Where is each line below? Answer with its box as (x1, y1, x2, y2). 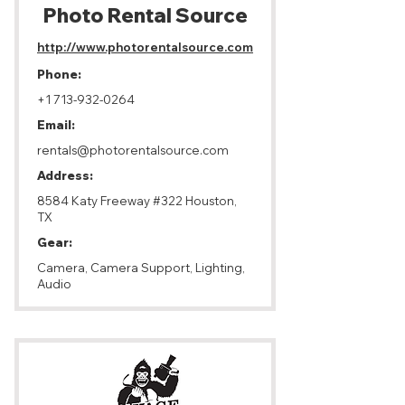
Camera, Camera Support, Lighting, (36, 260, 245, 275)
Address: (36, 168, 93, 183)
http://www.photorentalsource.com (37, 40, 253, 54)
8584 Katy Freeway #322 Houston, (36, 193, 237, 208)
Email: (36, 118, 75, 132)
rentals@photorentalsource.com (36, 143, 229, 157)
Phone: (36, 67, 81, 81)
